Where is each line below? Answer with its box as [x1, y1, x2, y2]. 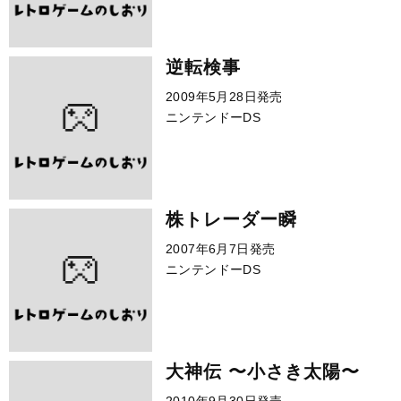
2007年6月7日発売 [166, 242, 276, 256]
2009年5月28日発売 [166, 90, 283, 104]
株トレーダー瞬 [166, 209, 297, 229]
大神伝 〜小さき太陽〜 [166, 362, 360, 381]
